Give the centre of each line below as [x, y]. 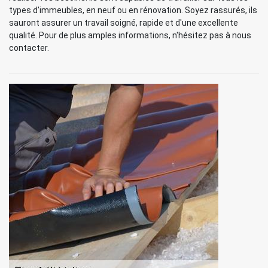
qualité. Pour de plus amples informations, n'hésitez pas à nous [130, 35]
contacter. [29, 48]
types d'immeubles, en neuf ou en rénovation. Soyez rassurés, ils [133, 10]
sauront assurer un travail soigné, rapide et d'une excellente [124, 23]
